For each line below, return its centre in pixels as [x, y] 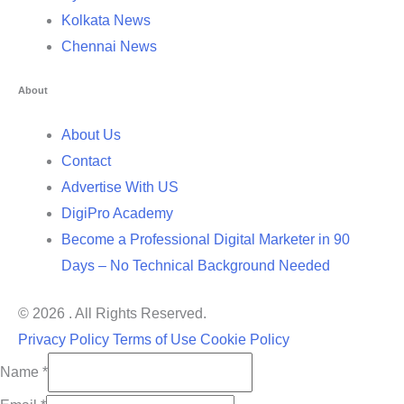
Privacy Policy [64, 340]
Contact [86, 161]
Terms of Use [155, 340]
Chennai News [109, 47]
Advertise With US [120, 188]
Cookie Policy [245, 340]
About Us [91, 135]
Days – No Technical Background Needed [196, 266]
